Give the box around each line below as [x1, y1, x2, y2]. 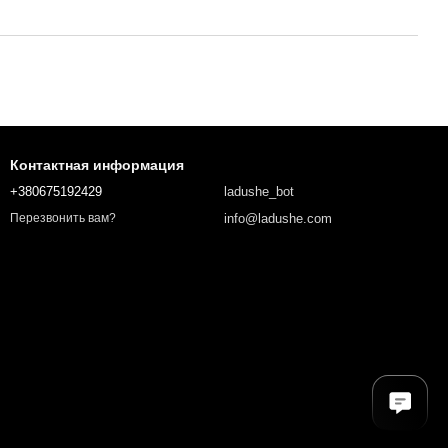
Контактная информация [10, 157, 184, 173]
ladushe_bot [224, 184, 294, 199]
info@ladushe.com [224, 211, 332, 226]
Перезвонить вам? [10, 211, 116, 226]
